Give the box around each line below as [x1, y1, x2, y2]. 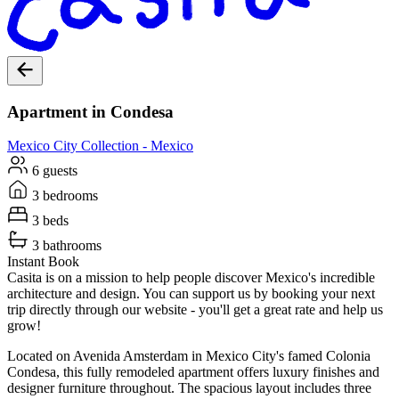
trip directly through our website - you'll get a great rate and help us [7, 302, 383, 318]
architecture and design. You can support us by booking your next [7, 286, 375, 302]
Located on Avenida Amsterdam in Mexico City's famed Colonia [7, 348, 370, 364]
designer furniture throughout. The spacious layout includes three [7, 380, 371, 396]
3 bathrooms [28, 238, 102, 254]
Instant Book [7, 254, 79, 270]
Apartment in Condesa [7, 102, 174, 121]
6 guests [28, 163, 77, 179]
